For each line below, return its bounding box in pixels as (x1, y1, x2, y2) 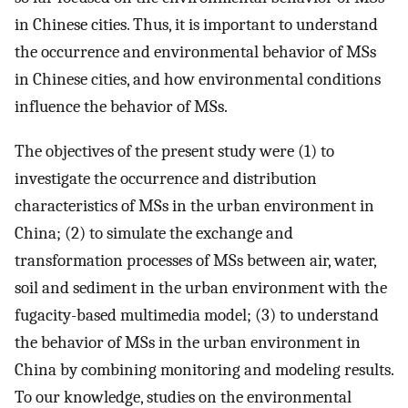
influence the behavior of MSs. (15, 96, 228, 117)
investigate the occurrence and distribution (15, 168, 317, 189)
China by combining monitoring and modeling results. (15, 359, 393, 380)
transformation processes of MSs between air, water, (15, 250, 376, 270)
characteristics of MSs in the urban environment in (15, 195, 374, 216)
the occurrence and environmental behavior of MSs (15, 41, 376, 62)
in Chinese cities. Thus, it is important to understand (15, 14, 378, 35)
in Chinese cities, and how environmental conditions (15, 68, 381, 89)
